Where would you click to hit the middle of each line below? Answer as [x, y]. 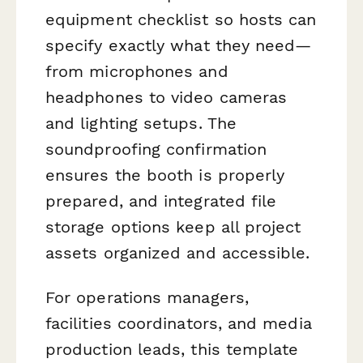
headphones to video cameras [167, 97]
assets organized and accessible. [178, 252]
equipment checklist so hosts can [181, 19]
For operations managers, [147, 298]
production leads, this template [172, 350]
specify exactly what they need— [179, 45]
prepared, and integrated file [161, 201]
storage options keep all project [173, 226]
